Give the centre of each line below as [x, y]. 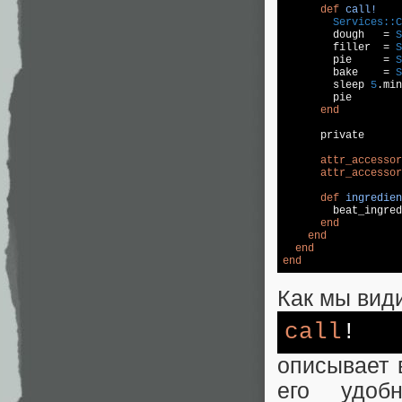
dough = [339, 35]
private [323, 135]
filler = [339, 47]
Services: [361, 22]
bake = [339, 72]
